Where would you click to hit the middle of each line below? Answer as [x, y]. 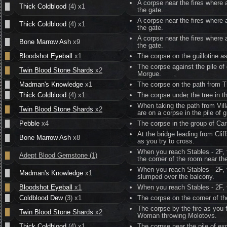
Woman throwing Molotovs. [177, 216]
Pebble [30, 123]
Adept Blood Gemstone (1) [59, 155]
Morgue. [149, 74]
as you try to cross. [166, 141]
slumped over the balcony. [176, 177]
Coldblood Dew [41, 198]
